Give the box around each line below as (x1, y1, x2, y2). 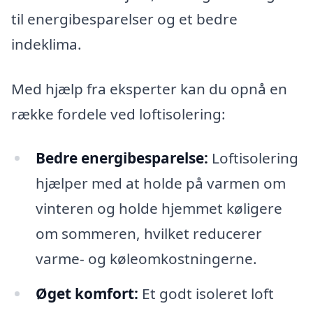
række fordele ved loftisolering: (11, 103, 226, 124)
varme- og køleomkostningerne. (35, 249, 257, 269)
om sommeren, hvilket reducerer (35, 224, 262, 244)
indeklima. (11, 34, 82, 54)
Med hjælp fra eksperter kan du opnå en (11, 78, 287, 99)
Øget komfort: (35, 284, 138, 304)
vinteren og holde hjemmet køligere (35, 198, 282, 219)
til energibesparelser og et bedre (11, 9, 238, 29)
